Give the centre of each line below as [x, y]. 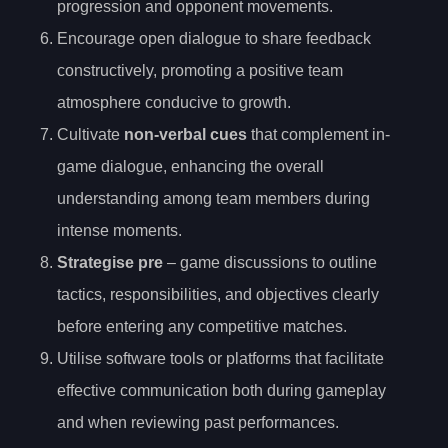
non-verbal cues [185, 134]
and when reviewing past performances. [198, 422]
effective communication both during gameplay [221, 390]
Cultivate [90, 134]
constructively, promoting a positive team [200, 70]
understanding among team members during [213, 198]
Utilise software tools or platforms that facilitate [220, 358]
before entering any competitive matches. [202, 326]
